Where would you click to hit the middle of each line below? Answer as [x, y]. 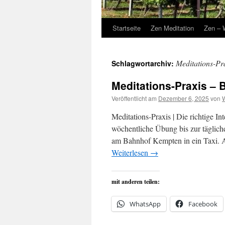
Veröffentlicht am [134, 98]
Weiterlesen [131, 152]
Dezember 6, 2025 [184, 98]
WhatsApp [145, 204]
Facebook [203, 204]
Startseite [127, 28]
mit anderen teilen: [136, 182]
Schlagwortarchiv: [144, 63]
